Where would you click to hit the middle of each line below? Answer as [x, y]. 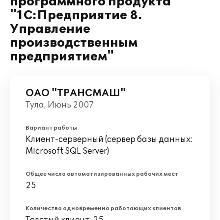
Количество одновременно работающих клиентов [103, 208]
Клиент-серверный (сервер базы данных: [109, 139]
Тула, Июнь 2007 [60, 105]
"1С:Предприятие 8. [76, 15]
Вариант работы [51, 128]
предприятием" [62, 57]
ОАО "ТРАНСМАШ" [76, 93]
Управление [50, 29]
